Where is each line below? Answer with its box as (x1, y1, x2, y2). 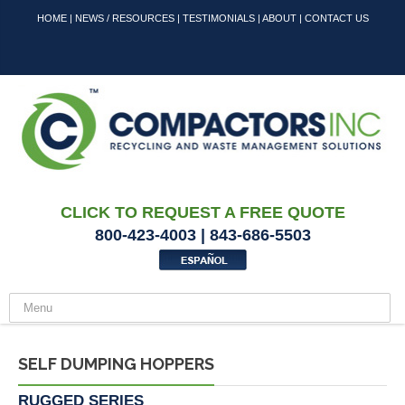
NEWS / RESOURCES (74, 13, 174, 24)
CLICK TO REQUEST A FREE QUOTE (60, 203, 345, 222)
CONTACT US (304, 13, 369, 24)
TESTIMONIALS (182, 13, 255, 24)
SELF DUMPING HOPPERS (18, 353, 214, 373)
